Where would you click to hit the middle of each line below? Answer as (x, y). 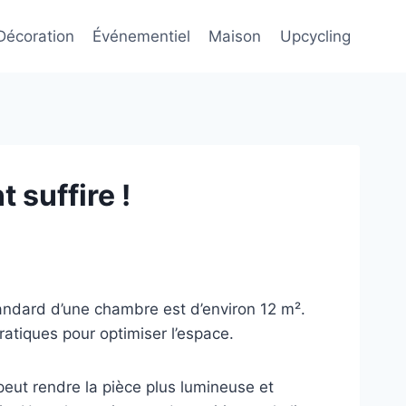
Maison (235, 36)
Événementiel (142, 36)
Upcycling (315, 36)
